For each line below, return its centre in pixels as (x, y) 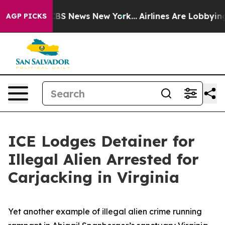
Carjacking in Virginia (94, 177)
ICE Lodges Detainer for (101, 141)
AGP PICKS (26, 16)
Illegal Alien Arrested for (103, 159)
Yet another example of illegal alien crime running (105, 211)
